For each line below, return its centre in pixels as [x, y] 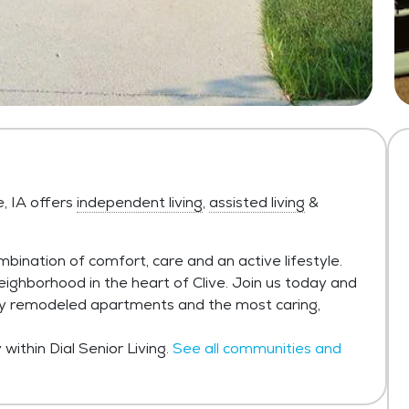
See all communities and [257, 348]
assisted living [257, 202]
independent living [140, 202]
